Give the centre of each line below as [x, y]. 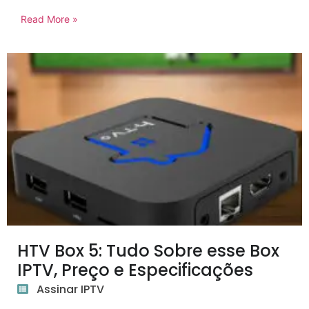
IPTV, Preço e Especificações [135, 270]
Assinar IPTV [70, 290]
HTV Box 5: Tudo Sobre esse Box [148, 251]
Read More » [49, 19]
